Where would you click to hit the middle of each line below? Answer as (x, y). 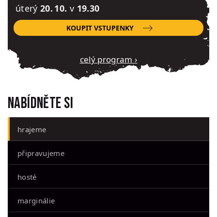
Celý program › (110, 60)
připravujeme (41, 153)
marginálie (36, 200)
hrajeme (32, 129)
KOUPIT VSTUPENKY (100, 28)
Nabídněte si (40, 103)
